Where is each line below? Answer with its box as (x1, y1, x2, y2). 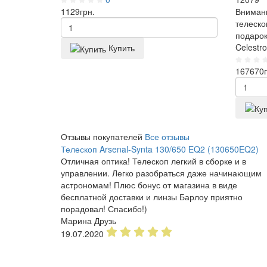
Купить (108, 41, 135, 54)
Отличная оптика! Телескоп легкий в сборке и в (61, 155, 246, 167)
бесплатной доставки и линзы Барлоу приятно (61, 191, 243, 203)
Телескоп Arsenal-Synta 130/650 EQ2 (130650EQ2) (61, 143, 259, 156)
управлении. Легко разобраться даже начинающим (61, 167, 262, 179)
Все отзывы (145, 131, 190, 143)
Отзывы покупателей (61, 131, 142, 143)
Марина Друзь (61, 215, 116, 227)
